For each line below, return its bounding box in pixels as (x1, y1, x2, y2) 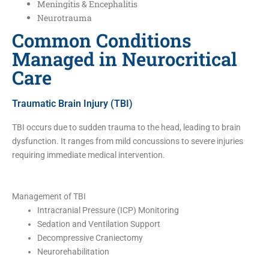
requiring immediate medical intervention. (12, 150, 165, 160)
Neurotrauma (37, 11, 92, 23)
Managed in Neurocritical (12, 46, 237, 71)
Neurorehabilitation (37, 246, 109, 256)
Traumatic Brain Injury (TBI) (12, 97, 133, 109)
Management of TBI (12, 191, 86, 201)
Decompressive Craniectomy (37, 232, 143, 243)
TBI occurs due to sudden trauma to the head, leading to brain (12, 122, 241, 132)
